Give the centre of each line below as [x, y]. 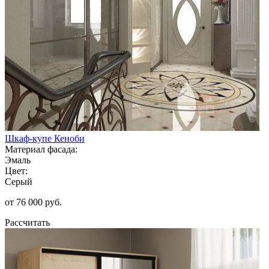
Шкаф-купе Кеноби [45, 138]
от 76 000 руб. [33, 202]
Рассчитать [27, 222]
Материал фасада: [41, 149]
